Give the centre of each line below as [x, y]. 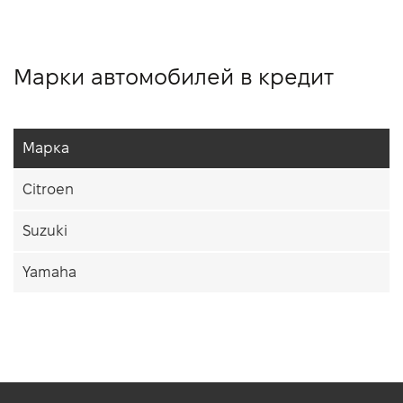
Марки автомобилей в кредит [174, 77]
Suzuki [45, 231]
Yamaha [49, 273]
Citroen [48, 190]
